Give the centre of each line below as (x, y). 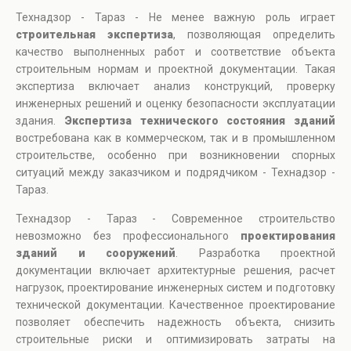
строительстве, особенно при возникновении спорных (175, 156)
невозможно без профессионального (128, 236)
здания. (40, 121)
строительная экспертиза (94, 35)
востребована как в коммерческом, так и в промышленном (175, 138)
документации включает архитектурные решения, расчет (175, 271)
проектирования (288, 236)
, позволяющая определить (254, 35)
